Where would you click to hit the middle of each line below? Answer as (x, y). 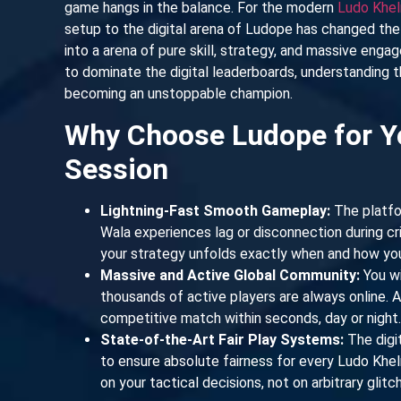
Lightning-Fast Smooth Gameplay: (215, 210)
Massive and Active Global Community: (230, 275)
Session (116, 169)
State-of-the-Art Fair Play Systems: (222, 339)
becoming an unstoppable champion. (179, 94)
